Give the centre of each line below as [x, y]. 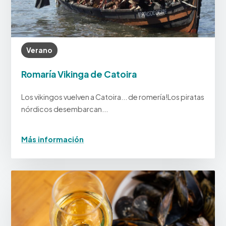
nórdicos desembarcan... [65, 109]
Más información [53, 139]
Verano [40, 50]
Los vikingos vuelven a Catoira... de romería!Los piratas [113, 97]
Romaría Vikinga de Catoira [79, 74]
